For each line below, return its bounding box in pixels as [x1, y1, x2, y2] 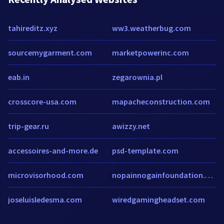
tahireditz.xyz [8, 22, 57, 33]
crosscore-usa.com [8, 96, 76, 106]
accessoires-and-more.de [8, 145, 98, 155]
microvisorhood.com [8, 169, 83, 180]
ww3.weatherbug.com [112, 22, 191, 33]
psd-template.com [112, 145, 178, 155]
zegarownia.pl [112, 71, 162, 82]
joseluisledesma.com [8, 194, 82, 204]
